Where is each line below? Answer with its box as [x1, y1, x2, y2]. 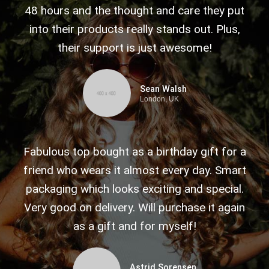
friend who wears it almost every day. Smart [23, 163, 246, 177]
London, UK [139, 94, 179, 103]
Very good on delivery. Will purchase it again [24, 200, 245, 214]
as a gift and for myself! [73, 219, 196, 233]
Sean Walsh [139, 83, 187, 94]
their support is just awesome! [57, 40, 212, 55]
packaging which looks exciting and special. [25, 181, 244, 196]
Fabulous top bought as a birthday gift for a [23, 144, 246, 159]
